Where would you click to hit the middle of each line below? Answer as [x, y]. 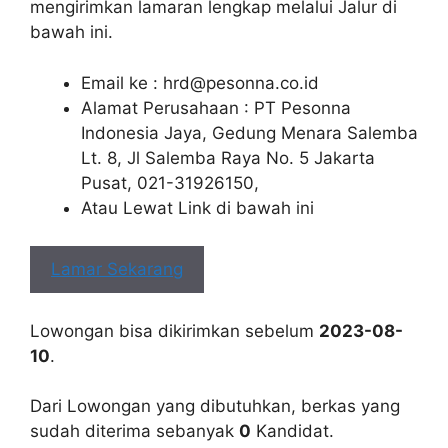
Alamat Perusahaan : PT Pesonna [216, 107]
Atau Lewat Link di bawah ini [197, 207]
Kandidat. [292, 431]
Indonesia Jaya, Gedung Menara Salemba [249, 132]
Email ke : [122, 82]
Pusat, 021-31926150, [170, 182]
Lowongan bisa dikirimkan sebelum [174, 330]
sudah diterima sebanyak [134, 431]
